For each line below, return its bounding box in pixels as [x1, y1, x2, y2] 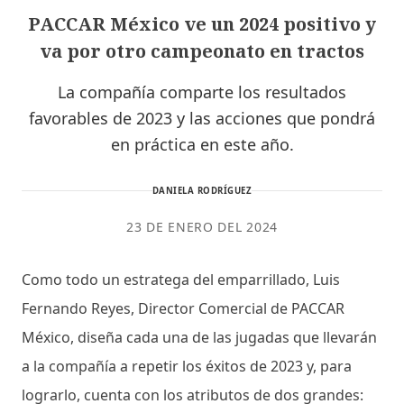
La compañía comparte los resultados [58, 80, 346, 103]
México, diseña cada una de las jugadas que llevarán [22, 326, 377, 347]
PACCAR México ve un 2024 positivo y [28, 11, 376, 36]
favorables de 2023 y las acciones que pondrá [29, 106, 375, 129]
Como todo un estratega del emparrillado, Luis [22, 269, 340, 289]
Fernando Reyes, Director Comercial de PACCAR [22, 298, 344, 318]
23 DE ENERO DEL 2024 [126, 217, 278, 235]
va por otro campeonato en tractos [40, 38, 364, 63]
